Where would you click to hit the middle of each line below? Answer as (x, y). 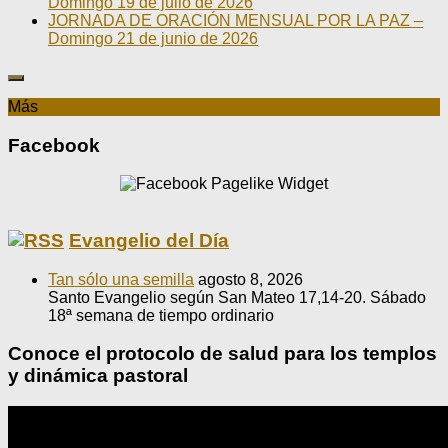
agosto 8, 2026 (250, 279)
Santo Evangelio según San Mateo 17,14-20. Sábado (237, 297)
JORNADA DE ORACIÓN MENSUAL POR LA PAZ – (235, 20)
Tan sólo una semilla (121, 279)
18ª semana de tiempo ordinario (161, 315)
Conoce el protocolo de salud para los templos (222, 354)
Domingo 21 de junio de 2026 (153, 38)
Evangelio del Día (149, 240)
